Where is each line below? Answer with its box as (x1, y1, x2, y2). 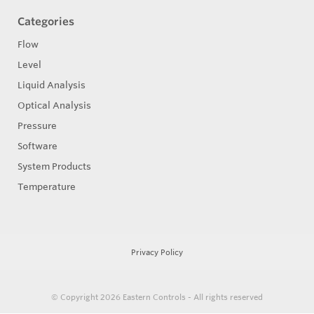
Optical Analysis (18, 99, 91, 111)
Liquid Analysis (18, 78, 86, 90)
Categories (18, 14, 74, 28)
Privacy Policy (131, 247, 183, 257)
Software (18, 139, 57, 151)
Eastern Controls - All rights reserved (123, 292, 263, 302)
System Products (18, 160, 91, 172)
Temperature (18, 180, 76, 192)
